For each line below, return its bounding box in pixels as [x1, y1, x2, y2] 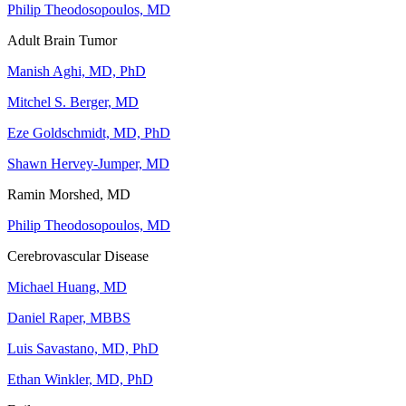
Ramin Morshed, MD [7, 187, 130, 203]
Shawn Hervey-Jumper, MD [7, 156, 169, 172]
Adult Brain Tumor [7, 33, 117, 49]
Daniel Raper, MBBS [7, 310, 130, 326]
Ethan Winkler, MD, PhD [7, 372, 153, 388]
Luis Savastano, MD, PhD [7, 341, 159, 357]
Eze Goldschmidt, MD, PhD [7, 125, 170, 141]
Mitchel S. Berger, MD [7, 94, 139, 111]
